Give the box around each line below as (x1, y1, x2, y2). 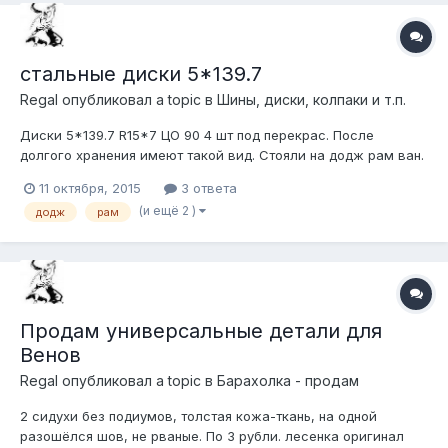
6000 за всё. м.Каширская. (20, 166, 195, 183)
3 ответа (177, 180, 237, 197)
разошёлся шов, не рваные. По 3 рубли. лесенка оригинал (20, 428, 404, 445)
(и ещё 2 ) (139, 203, 199, 219)
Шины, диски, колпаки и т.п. (217, 90, 406, 108)
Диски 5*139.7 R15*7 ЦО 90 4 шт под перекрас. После (20, 126, 374, 143)
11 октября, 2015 (39, 180, 141, 197)
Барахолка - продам (217, 372, 359, 390)
